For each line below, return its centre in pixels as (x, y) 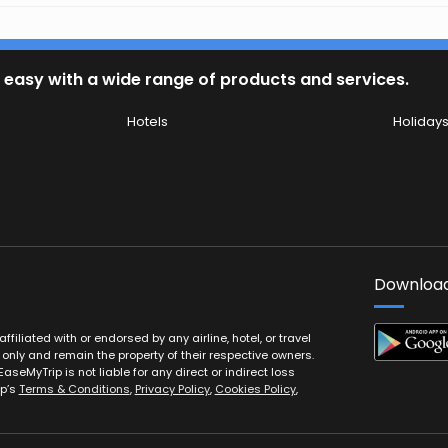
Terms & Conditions (74, 389)
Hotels (148, 121)
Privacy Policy (172, 389)
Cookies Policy (255, 389)
